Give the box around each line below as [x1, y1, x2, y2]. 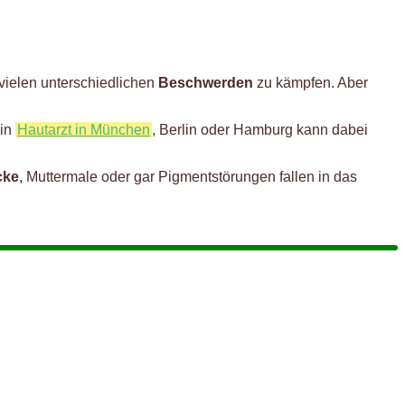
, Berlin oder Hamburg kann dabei [152, 121, 368, 137]
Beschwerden [158, 74, 253, 90]
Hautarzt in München [17, 121, 150, 137]
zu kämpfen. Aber [253, 74, 368, 90]
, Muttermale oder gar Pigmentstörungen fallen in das [19, 168, 357, 184]
